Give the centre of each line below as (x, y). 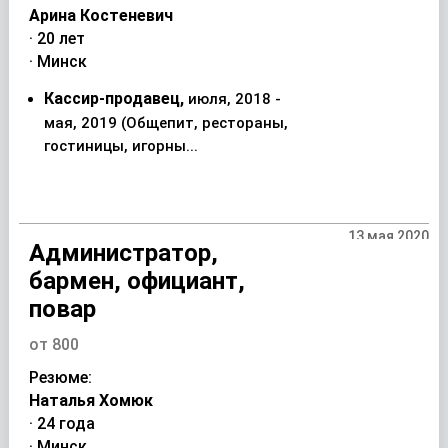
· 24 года (61, 423)
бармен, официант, (136, 281)
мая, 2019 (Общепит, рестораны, (165, 123)
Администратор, (123, 253)
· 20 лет (56, 38)
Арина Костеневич (100, 15)
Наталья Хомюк (90, 400)
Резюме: (60, 377)
